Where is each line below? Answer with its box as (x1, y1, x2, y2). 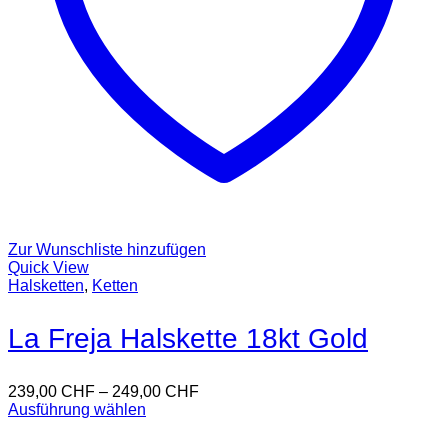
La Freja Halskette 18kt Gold (8, 323, 368, 355)
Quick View (8, 259, 89, 277)
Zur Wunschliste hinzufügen (8, 241, 206, 259)
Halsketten (8, 277, 84, 295)
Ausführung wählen (8, 401, 146, 419)
